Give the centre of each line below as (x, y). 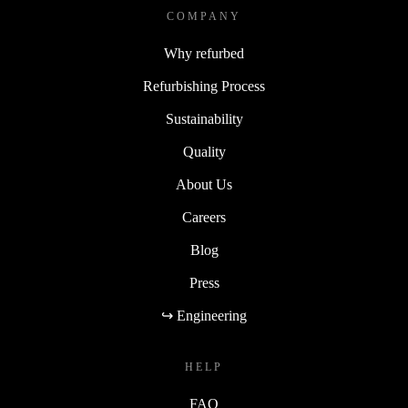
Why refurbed (204, 53)
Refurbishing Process (204, 86)
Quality (204, 151)
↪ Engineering (204, 315)
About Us (204, 184)
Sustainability (204, 118)
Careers (204, 217)
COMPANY (204, 16)
